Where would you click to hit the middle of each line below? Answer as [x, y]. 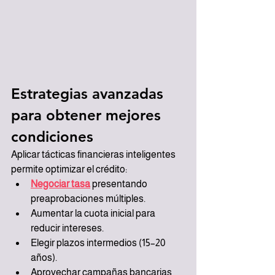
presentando [120, 184]
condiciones [52, 136]
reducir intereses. [67, 228]
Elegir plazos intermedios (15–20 [99, 242]
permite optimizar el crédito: [69, 169]
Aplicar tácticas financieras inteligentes [94, 154]
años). [44, 257]
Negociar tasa [60, 184]
